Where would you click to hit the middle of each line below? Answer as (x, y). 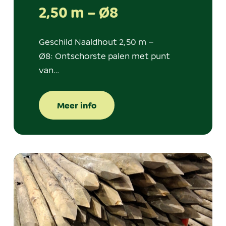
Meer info (77, 105)
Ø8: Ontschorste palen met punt (104, 56)
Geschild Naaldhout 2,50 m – (96, 42)
